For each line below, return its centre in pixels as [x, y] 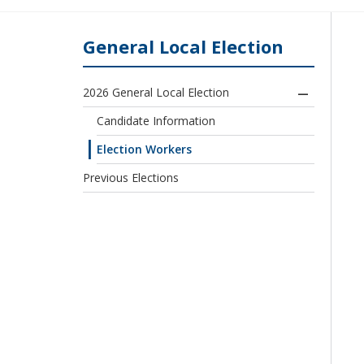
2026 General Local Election [156, 93]
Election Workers [144, 149]
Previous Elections [131, 178]
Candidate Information [156, 121]
